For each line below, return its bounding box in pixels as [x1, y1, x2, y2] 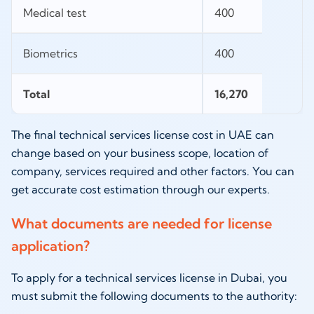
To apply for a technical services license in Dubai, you [11, 270, 287, 285]
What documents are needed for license [11, 214, 272, 232]
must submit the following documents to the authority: [11, 288, 300, 303]
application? [11, 236, 90, 254]
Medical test [23, 6, 89, 20]
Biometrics [23, 46, 81, 61]
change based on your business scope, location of [11, 146, 268, 161]
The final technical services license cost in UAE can [11, 128, 274, 142]
